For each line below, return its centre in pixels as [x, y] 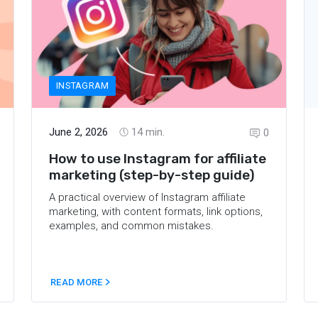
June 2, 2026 [78, 132]
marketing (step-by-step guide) [152, 175]
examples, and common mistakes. [131, 225]
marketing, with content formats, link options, [156, 211]
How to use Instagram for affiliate [158, 158]
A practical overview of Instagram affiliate [147, 197]
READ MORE [78, 282]
